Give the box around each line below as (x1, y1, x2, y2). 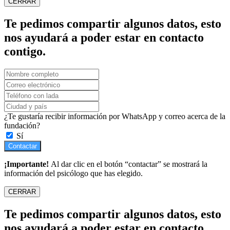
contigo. (4, 45, 46, 59)
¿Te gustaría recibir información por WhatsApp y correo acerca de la (4, 112, 225, 121)
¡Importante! (4, 160, 51, 169)
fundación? (4, 121, 40, 130)
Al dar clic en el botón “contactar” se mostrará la (51, 160, 207, 169)
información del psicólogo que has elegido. (4, 169, 143, 178)
